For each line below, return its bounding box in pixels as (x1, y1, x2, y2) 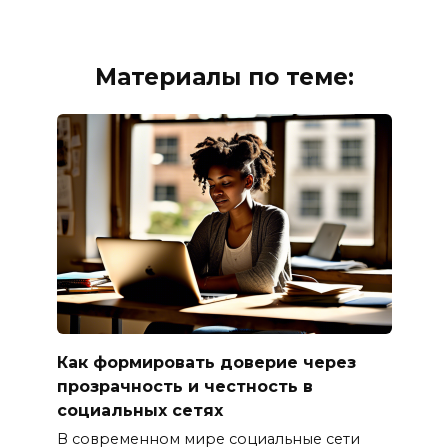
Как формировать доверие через (56, 352, 356, 372)
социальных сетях (56, 400, 223, 420)
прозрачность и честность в (56, 376, 313, 396)
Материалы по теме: (94, 63, 354, 92)
